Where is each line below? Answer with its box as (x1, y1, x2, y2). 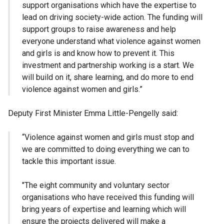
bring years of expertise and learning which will (22, 204, 186, 214)
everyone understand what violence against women (22, 36, 200, 46)
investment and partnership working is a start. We (22, 60, 194, 70)
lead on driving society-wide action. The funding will (22, 12, 202, 22)
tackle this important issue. (22, 156, 116, 166)
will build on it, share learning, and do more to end (22, 72, 193, 82)
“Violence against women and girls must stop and (22, 132, 194, 142)
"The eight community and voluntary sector (22, 180, 169, 190)
